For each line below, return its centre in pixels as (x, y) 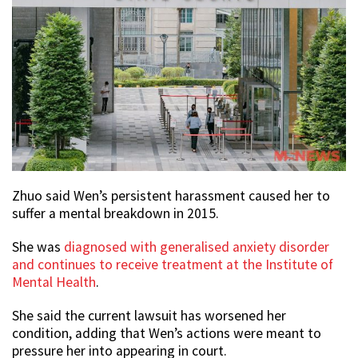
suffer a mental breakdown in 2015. (115, 213)
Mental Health (54, 282)
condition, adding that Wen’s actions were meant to (167, 333)
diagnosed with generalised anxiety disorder (197, 247)
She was (38, 247)
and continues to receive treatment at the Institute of (173, 264)
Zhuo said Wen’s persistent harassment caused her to (171, 195)
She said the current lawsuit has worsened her (149, 315)
